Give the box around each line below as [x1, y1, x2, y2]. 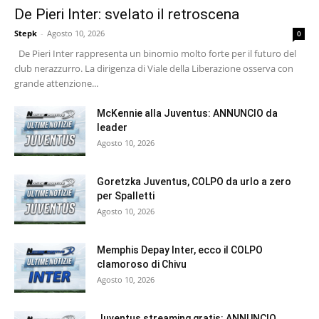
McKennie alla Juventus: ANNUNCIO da [97, 108, 278, 120]
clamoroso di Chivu [97, 258, 187, 271]
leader [97, 122, 127, 134]
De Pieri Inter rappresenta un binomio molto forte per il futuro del [14, 47, 296, 61]
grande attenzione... [14, 77, 98, 90]
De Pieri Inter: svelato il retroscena [14, 6, 239, 23]
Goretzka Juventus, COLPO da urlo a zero [97, 176, 291, 188]
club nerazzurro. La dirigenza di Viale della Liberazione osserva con [14, 62, 293, 75]
